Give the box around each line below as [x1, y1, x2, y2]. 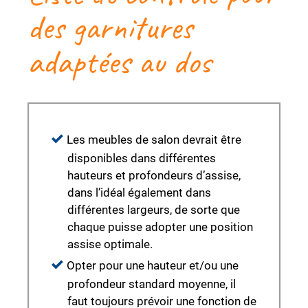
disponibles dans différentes [67, 151, 216, 166]
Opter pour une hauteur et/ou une [67, 258, 239, 273]
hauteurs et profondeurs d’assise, [67, 168, 241, 183]
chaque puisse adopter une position [67, 220, 253, 234]
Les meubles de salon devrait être [67, 133, 241, 147]
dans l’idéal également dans [67, 186, 211, 200]
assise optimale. [67, 237, 153, 252]
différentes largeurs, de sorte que [67, 203, 240, 217]
